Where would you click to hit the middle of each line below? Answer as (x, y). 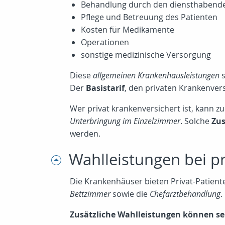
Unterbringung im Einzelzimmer (125, 121)
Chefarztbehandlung (185, 194)
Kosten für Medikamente (128, 30)
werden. (85, 134)
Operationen (105, 42)
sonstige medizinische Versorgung (146, 55)
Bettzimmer (90, 194)
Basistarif (105, 88)
